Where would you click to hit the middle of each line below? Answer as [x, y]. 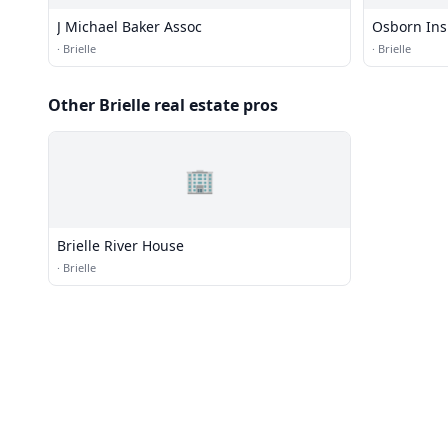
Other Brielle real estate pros [163, 105]
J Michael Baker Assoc [129, 26]
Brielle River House [120, 245]
